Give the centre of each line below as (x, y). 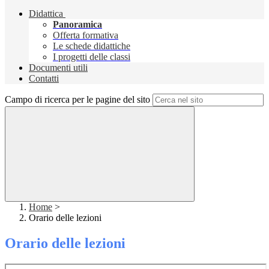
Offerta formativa (86, 35)
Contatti (44, 79)
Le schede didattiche (92, 46)
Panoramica (77, 25)
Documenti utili (58, 68)
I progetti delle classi (92, 57)
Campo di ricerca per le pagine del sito (77, 100)
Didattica (46, 14)
